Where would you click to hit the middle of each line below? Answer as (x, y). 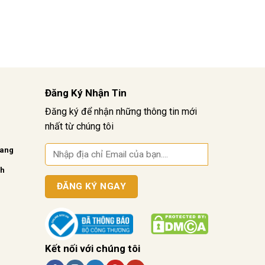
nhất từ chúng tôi (79, 126)
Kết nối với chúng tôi (93, 249)
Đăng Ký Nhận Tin (86, 93)
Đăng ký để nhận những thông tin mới (121, 111)
